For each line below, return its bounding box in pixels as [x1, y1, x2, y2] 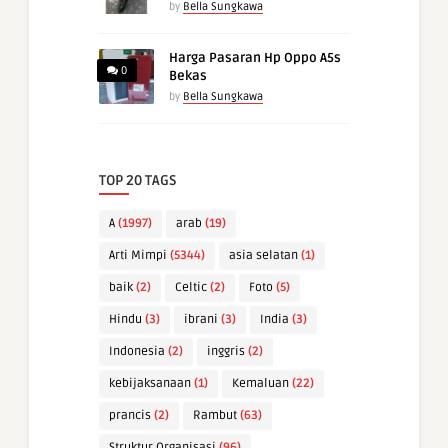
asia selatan [229, 248, 298, 264]
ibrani [184, 312, 218, 328]
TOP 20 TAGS [99, 172, 177, 190]
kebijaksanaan [109, 376, 191, 392]
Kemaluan [232, 376, 289, 392]
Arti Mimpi [109, 248, 167, 264]
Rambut [193, 408, 237, 424]
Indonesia [109, 344, 165, 360]
